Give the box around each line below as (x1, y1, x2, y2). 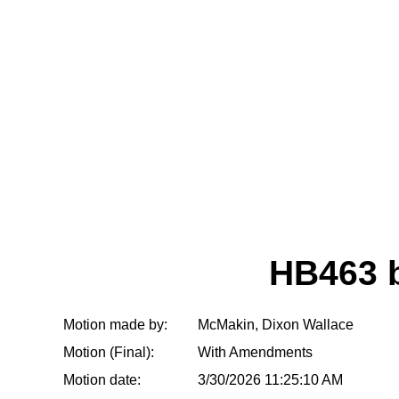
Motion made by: (63, 317, 167, 333)
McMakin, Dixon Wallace (198, 317, 354, 333)
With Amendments (198, 345, 313, 361)
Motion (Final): (63, 345, 154, 361)
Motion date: (63, 372, 141, 388)
